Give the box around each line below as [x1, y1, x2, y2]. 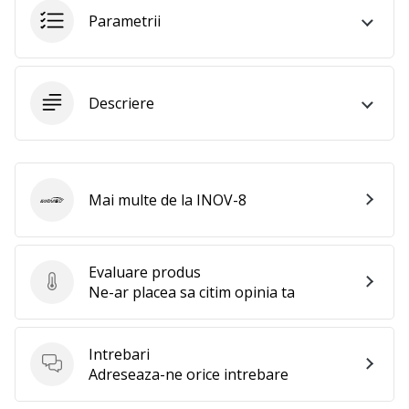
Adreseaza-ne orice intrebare [89, 363, 288, 384]
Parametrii [89, 10, 161, 31]
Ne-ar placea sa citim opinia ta [89, 281, 295, 302]
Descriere [89, 92, 154, 113]
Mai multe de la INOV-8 [89, 189, 246, 210]
